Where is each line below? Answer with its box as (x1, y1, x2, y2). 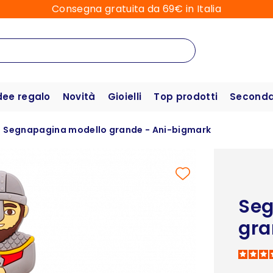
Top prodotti (154, 90, 218, 104)
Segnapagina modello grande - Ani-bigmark (3, 124, 211, 136)
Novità (62, 90, 96, 104)
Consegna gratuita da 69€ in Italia (52, 2, 221, 16)
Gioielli (107, 90, 142, 104)
